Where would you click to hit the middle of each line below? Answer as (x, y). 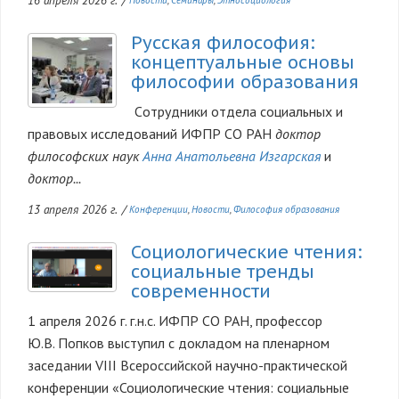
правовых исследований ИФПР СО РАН (151, 134)
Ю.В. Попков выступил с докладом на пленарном (179, 342)
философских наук (83, 156)
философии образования (245, 82)
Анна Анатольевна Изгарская (232, 156)
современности (201, 291)
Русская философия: (223, 43)
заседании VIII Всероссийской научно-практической (187, 365)
